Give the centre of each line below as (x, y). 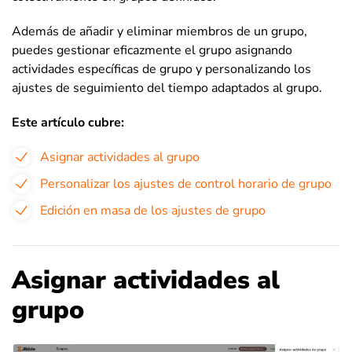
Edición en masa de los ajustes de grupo (153, 211)
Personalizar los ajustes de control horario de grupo (186, 184)
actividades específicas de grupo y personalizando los (161, 69)
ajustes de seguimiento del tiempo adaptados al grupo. (167, 88)
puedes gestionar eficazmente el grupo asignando (152, 50)
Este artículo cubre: (68, 123)
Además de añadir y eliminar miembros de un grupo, (159, 31)
